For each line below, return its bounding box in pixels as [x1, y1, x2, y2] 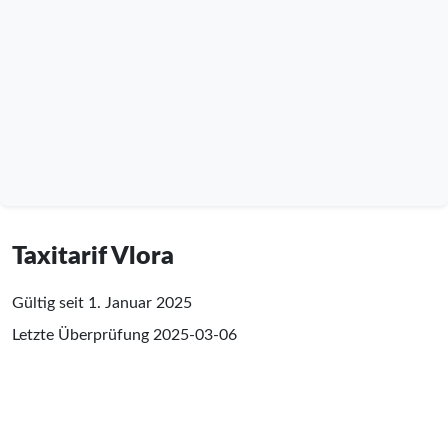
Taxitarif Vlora [12, 243, 174, 269]
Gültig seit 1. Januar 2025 [12, 294, 192, 311]
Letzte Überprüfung [12, 326, 153, 343]
